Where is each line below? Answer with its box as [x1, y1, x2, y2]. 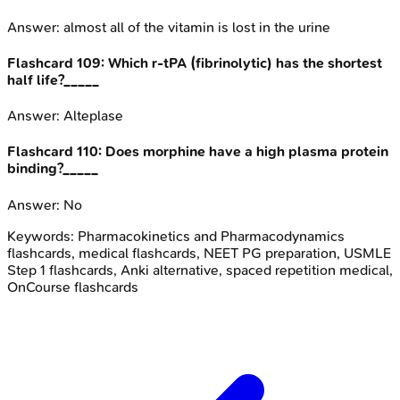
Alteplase [63, 107, 123, 125]
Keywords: [7, 227, 78, 245]
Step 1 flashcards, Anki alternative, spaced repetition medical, [7, 261, 393, 279]
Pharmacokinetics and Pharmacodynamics [78, 227, 345, 245]
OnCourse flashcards [7, 278, 138, 296]
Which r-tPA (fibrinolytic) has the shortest [108, 54, 382, 71]
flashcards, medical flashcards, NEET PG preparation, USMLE [7, 244, 391, 262]
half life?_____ [7, 71, 99, 88]
